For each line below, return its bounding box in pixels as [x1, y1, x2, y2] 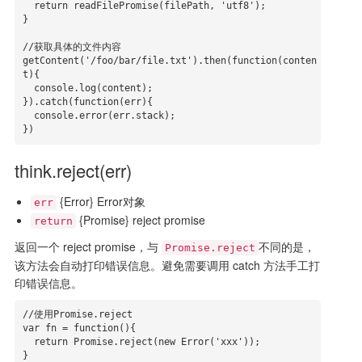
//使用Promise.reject [22, 309, 133, 320]
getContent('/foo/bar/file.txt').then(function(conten [22, 55, 317, 66]
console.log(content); [22, 82, 34, 94]
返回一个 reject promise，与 [14, 238, 162, 255]
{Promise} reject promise [75, 212, 205, 228]
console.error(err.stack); [22, 110, 34, 121]
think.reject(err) [14, 158, 132, 183]
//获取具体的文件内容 [22, 41, 121, 53]
